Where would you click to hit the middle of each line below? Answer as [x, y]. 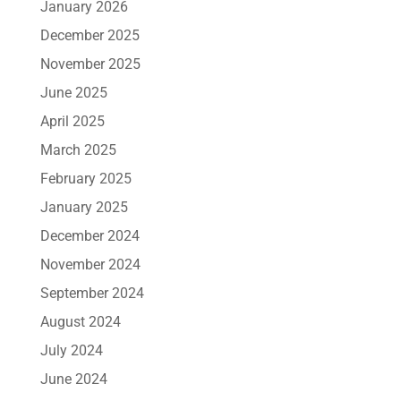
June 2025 [73, 92]
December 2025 [90, 35]
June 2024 [73, 379]
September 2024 [92, 293]
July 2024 [71, 350]
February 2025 [85, 178]
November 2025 [90, 64]
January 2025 [84, 207]
